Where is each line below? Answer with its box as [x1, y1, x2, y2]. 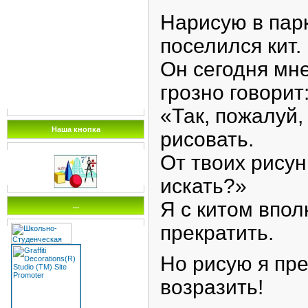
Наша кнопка [51, 125, 100, 133]
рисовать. [160, 127, 254, 151]
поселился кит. [160, 34, 301, 57]
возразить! [160, 275, 263, 298]
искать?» [160, 174, 247, 197]
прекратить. [160, 221, 274, 244]
